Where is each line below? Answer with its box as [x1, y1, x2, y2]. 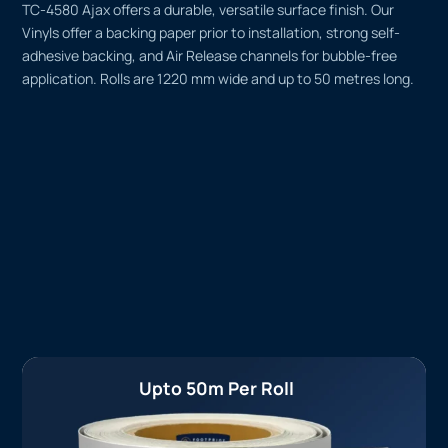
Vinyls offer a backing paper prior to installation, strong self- [22, 22, 401, 42]
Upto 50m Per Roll [138, 376, 294, 401]
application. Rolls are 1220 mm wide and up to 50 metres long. [22, 68, 415, 88]
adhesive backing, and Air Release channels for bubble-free [22, 45, 398, 65]
